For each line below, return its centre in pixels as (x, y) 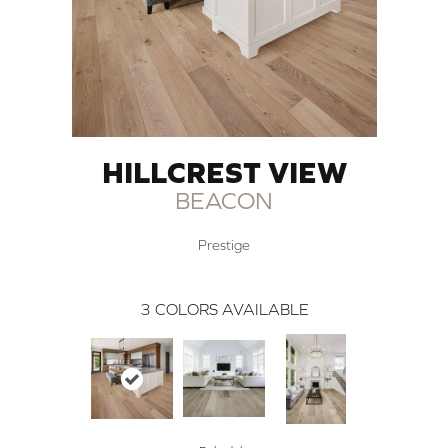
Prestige (224, 244)
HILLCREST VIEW (224, 171)
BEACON (224, 200)
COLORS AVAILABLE (231, 308)
